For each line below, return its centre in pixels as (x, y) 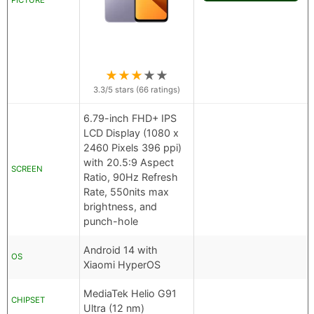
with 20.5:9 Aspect (129, 163)
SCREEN (27, 169)
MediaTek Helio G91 (130, 294)
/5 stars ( (122, 90)
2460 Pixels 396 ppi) (132, 148)
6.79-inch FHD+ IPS (130, 118)
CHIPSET (28, 300)
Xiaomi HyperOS (122, 265)
